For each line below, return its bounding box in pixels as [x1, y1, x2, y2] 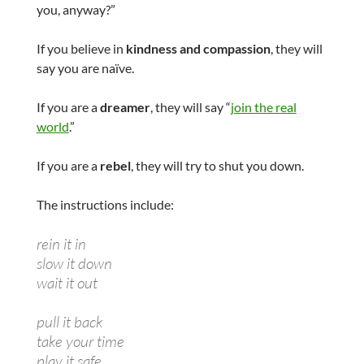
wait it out [36, 273, 97, 293]
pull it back [36, 312, 102, 332]
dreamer [99, 99, 150, 115]
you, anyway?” [36, 2, 115, 18]
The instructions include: [36, 197, 174, 213]
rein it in [36, 234, 86, 254]
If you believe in [36, 41, 126, 57]
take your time [36, 331, 124, 352]
